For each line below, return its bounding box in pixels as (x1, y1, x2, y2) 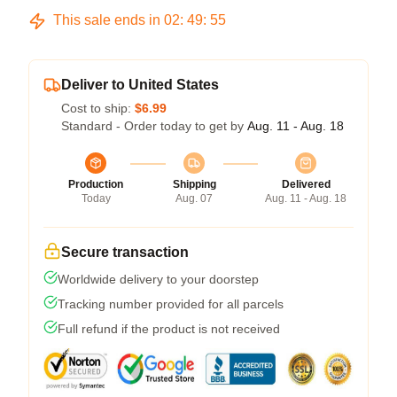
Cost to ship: (61, 101, 135, 115)
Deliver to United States (61, 77, 219, 92)
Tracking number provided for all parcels (58, 297, 284, 311)
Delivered (281, 178, 331, 191)
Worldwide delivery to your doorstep (58, 272, 259, 286)
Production (68, 178, 123, 191)
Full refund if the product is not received (58, 322, 280, 336)
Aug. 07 (175, 192, 213, 205)
